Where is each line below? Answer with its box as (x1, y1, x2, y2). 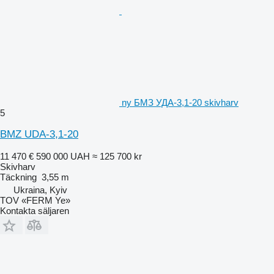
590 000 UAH (36, 150, 90, 161)
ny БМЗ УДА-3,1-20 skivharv (122, 97, 239, 108)
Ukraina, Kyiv (13, 184, 67, 195)
